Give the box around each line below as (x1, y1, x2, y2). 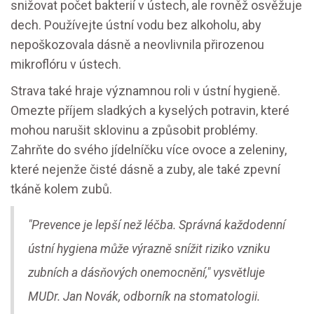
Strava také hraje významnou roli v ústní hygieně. (11, 83, 280, 99)
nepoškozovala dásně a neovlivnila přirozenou (11, 37, 264, 53)
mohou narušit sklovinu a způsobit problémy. (11, 123, 258, 138)
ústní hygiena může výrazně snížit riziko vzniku (28, 242, 270, 257)
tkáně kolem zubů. (11, 182, 112, 197)
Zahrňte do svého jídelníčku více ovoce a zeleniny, (11, 142, 287, 158)
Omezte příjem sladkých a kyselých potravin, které (11, 103, 289, 118)
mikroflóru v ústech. (11, 57, 121, 72)
